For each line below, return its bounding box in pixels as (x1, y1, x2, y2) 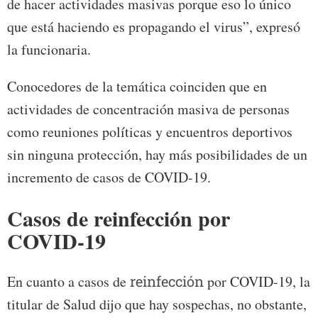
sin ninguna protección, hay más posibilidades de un (7, 145, 307, 165)
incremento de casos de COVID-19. (7, 168, 211, 187)
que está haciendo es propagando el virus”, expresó (7, 17, 300, 37)
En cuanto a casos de (7, 272, 130, 292)
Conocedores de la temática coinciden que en (7, 77, 267, 97)
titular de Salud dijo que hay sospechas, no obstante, (7, 295, 307, 314)
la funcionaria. (7, 40, 91, 60)
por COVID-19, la (204, 272, 310, 292)
